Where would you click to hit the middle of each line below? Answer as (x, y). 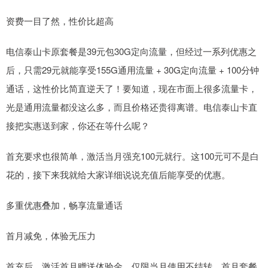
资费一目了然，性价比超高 (60, 21)
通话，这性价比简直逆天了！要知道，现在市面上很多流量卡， (132, 89)
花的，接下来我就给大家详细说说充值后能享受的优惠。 (118, 175)
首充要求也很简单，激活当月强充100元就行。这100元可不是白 (133, 156)
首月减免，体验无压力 (51, 236)
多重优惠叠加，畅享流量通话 (64, 205)
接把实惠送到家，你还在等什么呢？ (78, 126)
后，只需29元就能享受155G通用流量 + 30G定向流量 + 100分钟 (133, 70)
